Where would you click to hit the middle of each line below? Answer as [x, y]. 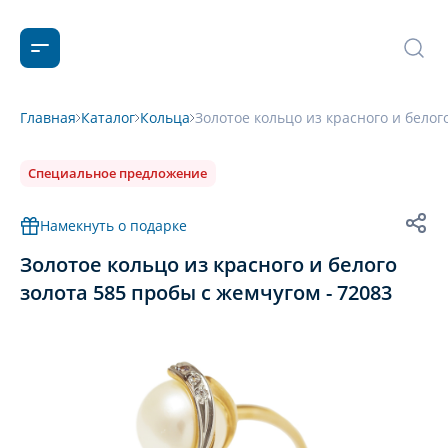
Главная [48, 117]
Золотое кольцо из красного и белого [208, 264]
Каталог [108, 117]
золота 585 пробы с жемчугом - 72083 [206, 292]
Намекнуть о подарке [113, 225]
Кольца [165, 117]
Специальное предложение [117, 173]
